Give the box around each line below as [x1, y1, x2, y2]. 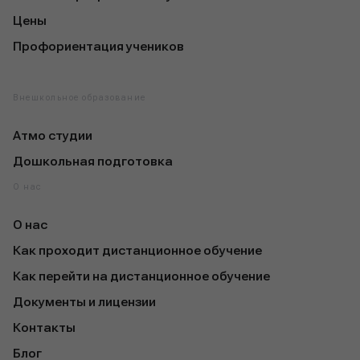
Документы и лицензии [13, 295, 156, 309]
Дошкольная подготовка [13, 154, 173, 168]
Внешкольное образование [13, 92, 146, 102]
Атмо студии [13, 129, 92, 142]
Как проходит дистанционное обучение [13, 243, 262, 257]
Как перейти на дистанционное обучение [13, 269, 270, 283]
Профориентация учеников [13, 39, 184, 53]
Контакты [13, 321, 76, 334]
